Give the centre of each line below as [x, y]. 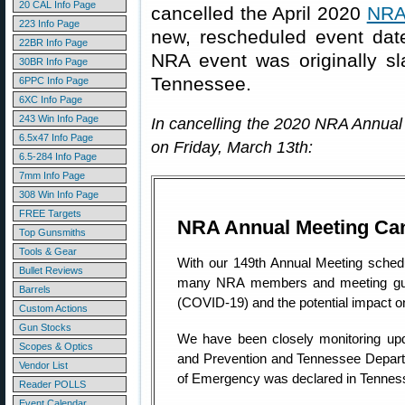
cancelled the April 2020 [259, 13]
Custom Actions [53, 308]
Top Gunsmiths [52, 232]
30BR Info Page [53, 61]
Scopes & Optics [56, 346]
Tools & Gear [48, 251]
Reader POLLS [52, 384]
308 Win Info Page [59, 194]
